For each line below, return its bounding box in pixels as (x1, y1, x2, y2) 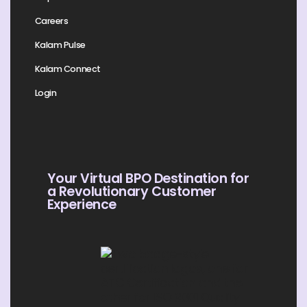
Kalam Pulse (34, 39, 86, 51)
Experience (47, 195, 116, 214)
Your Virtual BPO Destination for (47, 169, 249, 188)
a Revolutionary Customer (47, 182, 217, 201)
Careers (34, 15, 69, 27)
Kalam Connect (34, 63, 101, 75)
